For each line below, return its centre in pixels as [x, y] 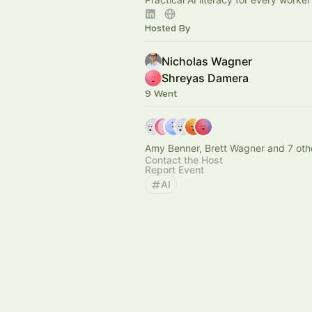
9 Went [161, 94]
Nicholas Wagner [207, 61]
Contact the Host [184, 160]
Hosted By [167, 28]
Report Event [174, 170]
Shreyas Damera [205, 78]
